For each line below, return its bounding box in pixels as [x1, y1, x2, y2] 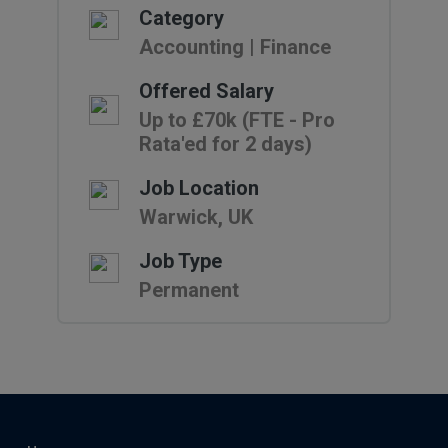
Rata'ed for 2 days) [138, 132, 312, 156]
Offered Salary [138, 79, 274, 103]
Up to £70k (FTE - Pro [138, 108, 335, 132]
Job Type [138, 249, 222, 273]
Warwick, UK [138, 205, 253, 229]
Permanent [138, 278, 239, 302]
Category [138, 6, 224, 30]
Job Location [138, 176, 259, 200]
